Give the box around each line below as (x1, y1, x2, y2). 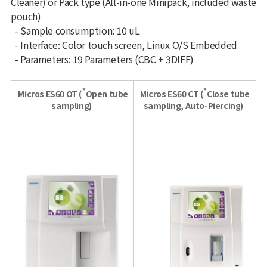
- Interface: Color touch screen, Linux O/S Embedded (10, 38, 237, 52)
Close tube (207, 87, 250, 100)
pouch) (10, 9, 44, 24)
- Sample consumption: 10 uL (10, 23, 140, 38)
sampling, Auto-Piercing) (143, 99, 245, 111)
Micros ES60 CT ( (139, 87, 204, 100)
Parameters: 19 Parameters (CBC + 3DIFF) (20, 52, 194, 67)
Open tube (85, 87, 129, 100)
